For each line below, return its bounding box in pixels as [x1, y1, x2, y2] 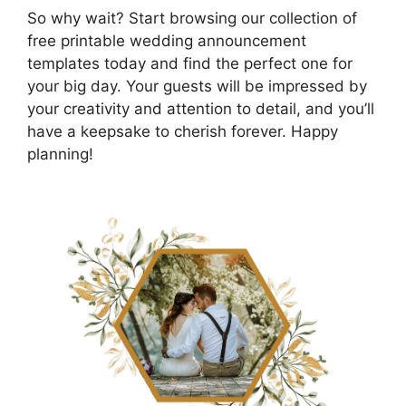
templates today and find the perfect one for [27, 53, 353, 72]
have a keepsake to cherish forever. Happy [27, 121, 338, 140]
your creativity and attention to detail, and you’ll [27, 99, 374, 118]
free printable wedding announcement [27, 31, 306, 50]
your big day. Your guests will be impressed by [27, 76, 367, 95]
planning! [27, 144, 93, 163]
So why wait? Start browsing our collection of [27, 8, 357, 27]
